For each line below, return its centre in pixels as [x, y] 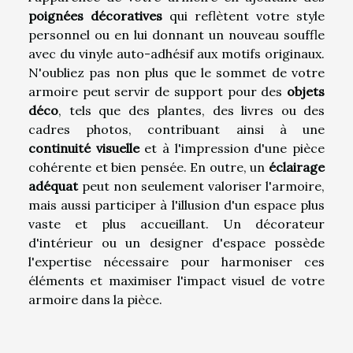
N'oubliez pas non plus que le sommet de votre [176, 72]
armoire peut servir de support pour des [158, 91]
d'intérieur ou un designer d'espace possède [176, 242]
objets [306, 91]
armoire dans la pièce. [95, 299]
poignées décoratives [95, 15]
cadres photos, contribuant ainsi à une [176, 129]
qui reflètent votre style [243, 15]
